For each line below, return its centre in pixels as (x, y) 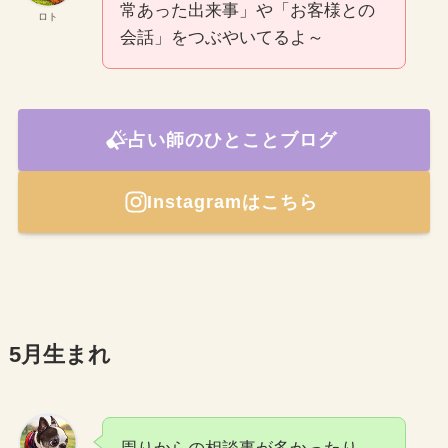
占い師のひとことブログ (232, 139)
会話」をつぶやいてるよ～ (221, 38)
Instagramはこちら (232, 201)
